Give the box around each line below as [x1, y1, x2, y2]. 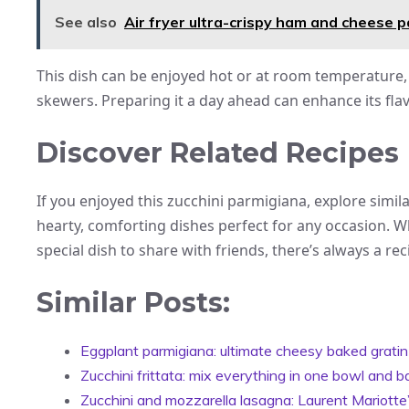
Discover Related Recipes [37, 135, 399, 170]
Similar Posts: [37, 285, 230, 320]
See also [55, 12, 117, 31]
